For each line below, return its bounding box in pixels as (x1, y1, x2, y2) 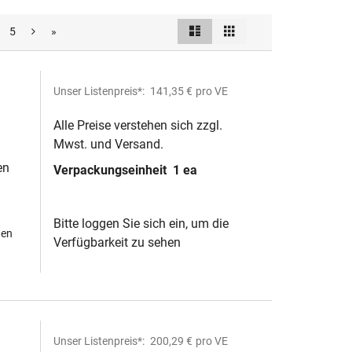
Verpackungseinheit (53, 163, 170, 178)
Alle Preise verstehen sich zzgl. (53, 118, 222, 133)
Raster (238, 20, 265, 31)
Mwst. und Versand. (53, 137, 163, 152)
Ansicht (211, 25, 244, 36)
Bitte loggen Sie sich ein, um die (53, 216, 229, 231)
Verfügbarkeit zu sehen (53, 235, 181, 250)
